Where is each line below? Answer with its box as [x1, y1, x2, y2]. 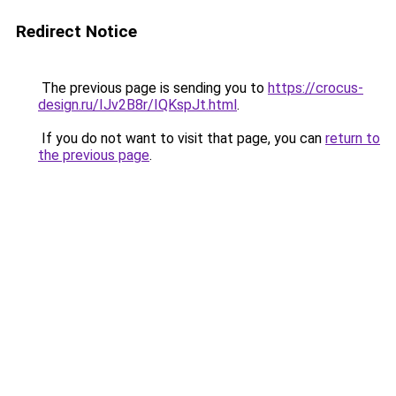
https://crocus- [268, 80, 363, 96]
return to [325, 130, 380, 147]
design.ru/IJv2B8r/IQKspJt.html [38, 96, 237, 113]
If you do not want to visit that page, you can [38, 130, 325, 147]
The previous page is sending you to [38, 80, 268, 96]
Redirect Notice [16, 21, 137, 42]
